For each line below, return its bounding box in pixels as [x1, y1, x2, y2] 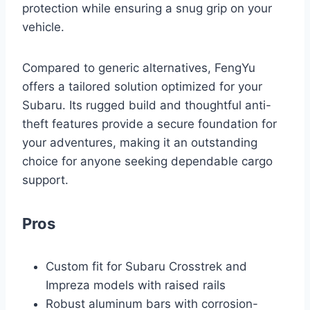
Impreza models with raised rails [46, 278, 226, 293]
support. [22, 173, 69, 188]
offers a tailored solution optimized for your [22, 80, 262, 94]
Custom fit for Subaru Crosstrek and [46, 259, 247, 274]
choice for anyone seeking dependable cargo [22, 154, 273, 169]
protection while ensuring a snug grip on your [22, 1, 272, 16]
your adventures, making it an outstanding [22, 136, 257, 150]
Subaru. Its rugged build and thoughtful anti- [22, 98, 271, 113]
